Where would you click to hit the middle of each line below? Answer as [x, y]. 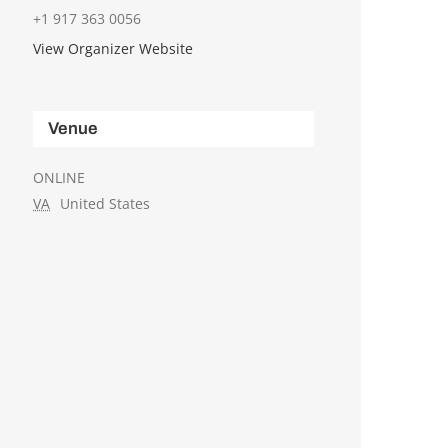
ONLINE [59, 178]
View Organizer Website [113, 49]
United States [105, 204]
